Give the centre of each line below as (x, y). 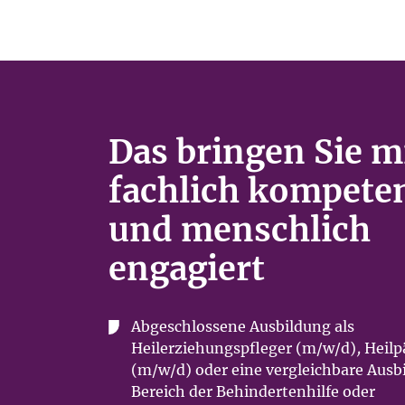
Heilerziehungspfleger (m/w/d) (244, 348)
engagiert (187, 269)
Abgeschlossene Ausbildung (231, 326)
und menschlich (240, 230)
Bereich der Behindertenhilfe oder (253, 391)
